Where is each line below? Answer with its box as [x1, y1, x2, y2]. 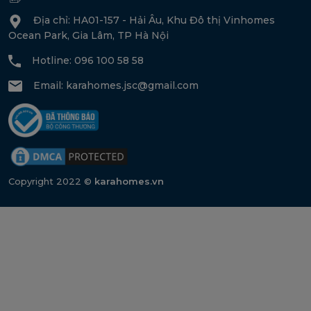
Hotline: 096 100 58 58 [32, 53, 144, 67]
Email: [33, 78, 66, 92]
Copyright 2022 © [8, 176, 94, 187]
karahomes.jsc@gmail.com [66, 78, 199, 92]
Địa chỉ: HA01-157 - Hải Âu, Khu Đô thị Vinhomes [33, 14, 275, 27]
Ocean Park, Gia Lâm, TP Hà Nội [8, 28, 169, 42]
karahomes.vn [94, 176, 164, 187]
